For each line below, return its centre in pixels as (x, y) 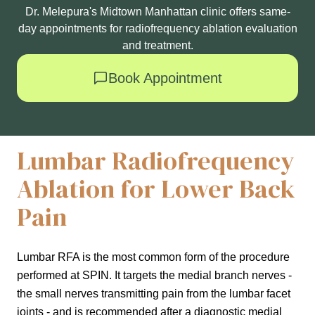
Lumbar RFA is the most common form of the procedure (153, 257)
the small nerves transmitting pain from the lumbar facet (154, 294)
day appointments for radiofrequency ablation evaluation (157, 29)
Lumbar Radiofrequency (156, 161)
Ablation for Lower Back (156, 189)
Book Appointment (165, 78)
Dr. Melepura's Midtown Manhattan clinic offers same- (157, 12)
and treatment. (157, 46)
